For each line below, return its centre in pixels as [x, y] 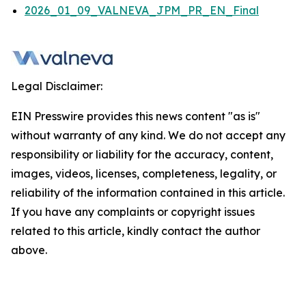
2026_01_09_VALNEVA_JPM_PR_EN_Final [142, 10]
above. [29, 250]
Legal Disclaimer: [57, 86]
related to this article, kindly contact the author [136, 231]
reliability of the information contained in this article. [148, 193]
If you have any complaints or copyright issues [133, 212]
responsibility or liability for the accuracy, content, [142, 154]
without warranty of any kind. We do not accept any [148, 135]
